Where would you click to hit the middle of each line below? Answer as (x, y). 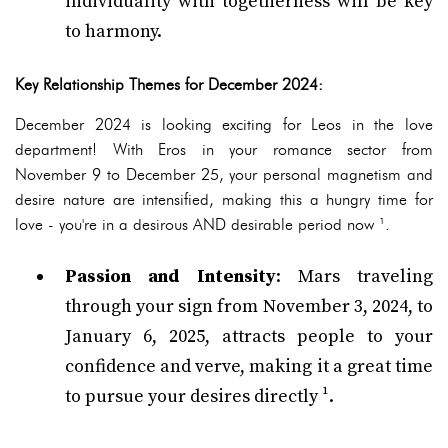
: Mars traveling (354, 276)
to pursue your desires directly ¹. (199, 396)
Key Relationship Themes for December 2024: (169, 84)
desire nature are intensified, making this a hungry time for (224, 199)
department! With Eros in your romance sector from (224, 149)
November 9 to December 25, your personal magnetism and (224, 174)
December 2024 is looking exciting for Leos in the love (224, 124)
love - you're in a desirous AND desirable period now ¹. (202, 224)
